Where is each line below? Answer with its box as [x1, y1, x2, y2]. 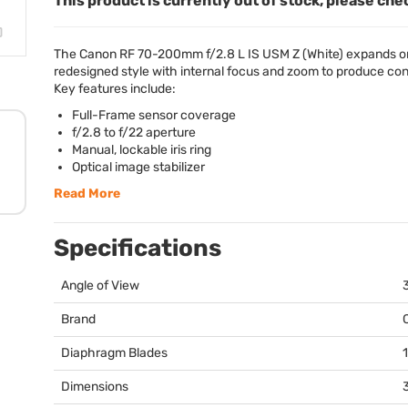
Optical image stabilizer [72, 158, 205, 175]
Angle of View [61, 277, 139, 293]
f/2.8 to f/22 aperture [72, 124, 196, 140]
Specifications [54, 233, 221, 262]
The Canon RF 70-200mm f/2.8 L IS [54, 46, 262, 62]
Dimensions [61, 378, 128, 394]
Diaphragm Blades [61, 344, 168, 361]
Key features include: [54, 80, 176, 97]
